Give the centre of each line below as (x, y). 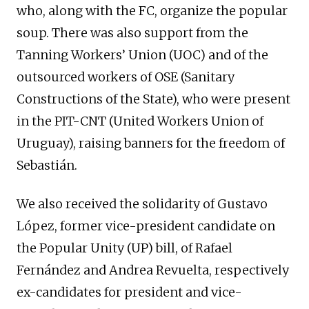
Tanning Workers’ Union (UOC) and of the (142, 55)
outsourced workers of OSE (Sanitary (126, 77)
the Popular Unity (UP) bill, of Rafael (124, 248)
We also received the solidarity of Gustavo (142, 204)
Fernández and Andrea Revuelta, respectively (153, 270)
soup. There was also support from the (132, 33)
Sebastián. (47, 166)
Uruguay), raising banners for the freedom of (151, 143)
